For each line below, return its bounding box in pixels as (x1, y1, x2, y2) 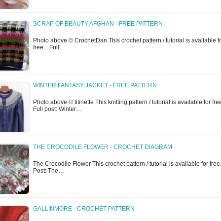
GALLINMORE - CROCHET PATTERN (33, 205, 135, 213)
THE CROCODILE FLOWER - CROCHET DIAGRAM (33, 144, 172, 151)
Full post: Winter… (33, 106, 82, 113)
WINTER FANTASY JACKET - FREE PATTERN (33, 82, 157, 89)
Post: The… (33, 167, 64, 175)
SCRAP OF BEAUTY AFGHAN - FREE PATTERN (33, 20, 163, 28)
